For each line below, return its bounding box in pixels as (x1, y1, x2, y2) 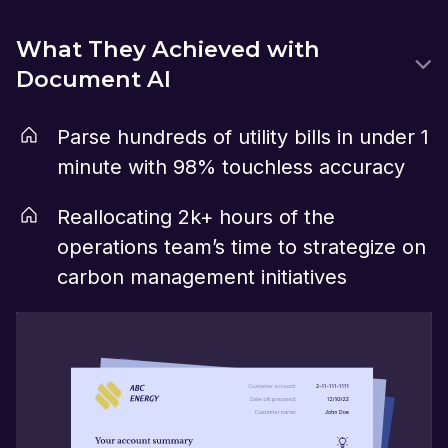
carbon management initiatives (57, 265, 347, 290)
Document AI (16, 65, 171, 94)
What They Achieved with (16, 35, 320, 64)
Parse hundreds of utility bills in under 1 (57, 125, 429, 150)
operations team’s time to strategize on (57, 235, 426, 260)
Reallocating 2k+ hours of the (57, 205, 335, 230)
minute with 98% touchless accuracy (57, 155, 405, 180)
